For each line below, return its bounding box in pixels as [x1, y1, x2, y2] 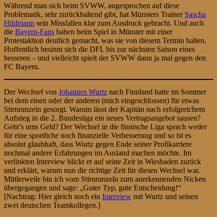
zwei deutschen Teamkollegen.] [4, 201, 100, 209]
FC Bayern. [4, 62, 40, 71]
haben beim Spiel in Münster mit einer [54, 27, 172, 36]
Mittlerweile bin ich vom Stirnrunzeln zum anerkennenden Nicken [4, 174, 206, 183]
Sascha [185, 10, 206, 18]
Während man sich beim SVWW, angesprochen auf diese [4, 1, 179, 10]
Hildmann [4, 18, 34, 27]
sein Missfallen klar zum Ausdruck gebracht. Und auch [34, 18, 204, 27]
